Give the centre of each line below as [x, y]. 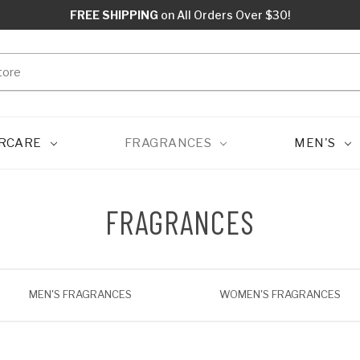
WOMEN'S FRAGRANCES [280, 294]
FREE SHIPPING [114, 15]
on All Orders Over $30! [224, 15]
